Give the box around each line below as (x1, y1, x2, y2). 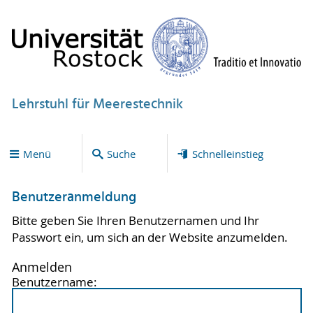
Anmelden (11, 259, 72, 275)
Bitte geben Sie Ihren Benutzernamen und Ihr (11, 212, 259, 228)
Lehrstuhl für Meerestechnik (11, 93, 183, 116)
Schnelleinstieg (191, 146, 263, 161)
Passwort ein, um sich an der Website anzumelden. (11, 229, 288, 245)
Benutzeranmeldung (11, 187, 136, 210)
